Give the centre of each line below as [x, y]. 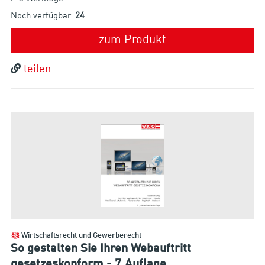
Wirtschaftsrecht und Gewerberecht [81, 236]
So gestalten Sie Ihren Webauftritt [101, 249]
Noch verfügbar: [43, 17]
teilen [37, 70]
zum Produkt [132, 41]
